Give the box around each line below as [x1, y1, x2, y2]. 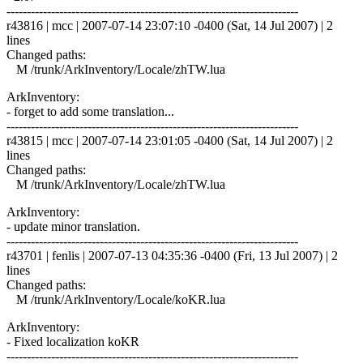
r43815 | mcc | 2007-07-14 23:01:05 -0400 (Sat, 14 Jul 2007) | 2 [6, 133, 333, 147]
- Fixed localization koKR [6, 334, 139, 348]
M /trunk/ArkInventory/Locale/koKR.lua [6, 292, 225, 306]
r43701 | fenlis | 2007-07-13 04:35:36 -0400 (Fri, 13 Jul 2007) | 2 [6, 248, 338, 263]
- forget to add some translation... [6, 104, 174, 118]
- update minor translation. [6, 219, 140, 233]
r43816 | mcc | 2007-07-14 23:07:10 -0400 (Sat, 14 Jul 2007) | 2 [6, 18, 333, 32]
